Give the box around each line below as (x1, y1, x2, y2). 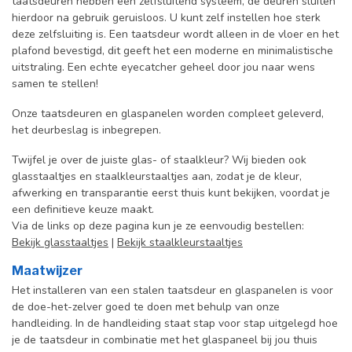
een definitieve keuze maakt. (12, 201, 154, 217)
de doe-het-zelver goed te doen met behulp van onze (12, 299, 280, 315)
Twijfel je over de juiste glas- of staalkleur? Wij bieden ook (12, 152, 306, 167)
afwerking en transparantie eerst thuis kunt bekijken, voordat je (12, 185, 330, 200)
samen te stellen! (12, 76, 101, 92)
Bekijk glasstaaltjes (12, 234, 108, 250)
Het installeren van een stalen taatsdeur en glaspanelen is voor (12, 283, 333, 299)
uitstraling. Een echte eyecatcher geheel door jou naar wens (12, 60, 315, 75)
